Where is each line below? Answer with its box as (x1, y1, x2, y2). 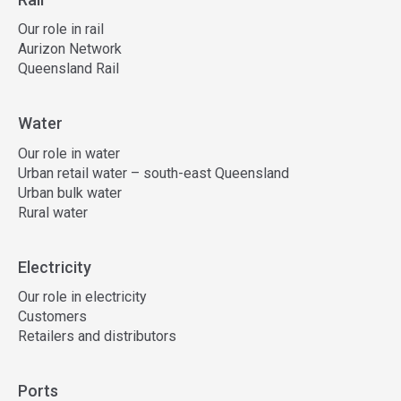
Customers (18, 308, 87, 325)
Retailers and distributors (18, 328, 176, 345)
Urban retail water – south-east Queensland (18, 164, 289, 182)
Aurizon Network (18, 40, 122, 57)
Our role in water (18, 144, 120, 162)
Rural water (18, 203, 88, 221)
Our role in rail (18, 21, 104, 38)
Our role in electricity (18, 288, 147, 305)
